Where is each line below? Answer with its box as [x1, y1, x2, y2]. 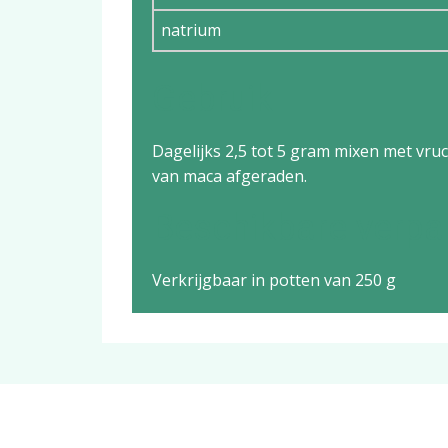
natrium [161, 19, 221, 41]
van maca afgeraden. [152, 165, 307, 187]
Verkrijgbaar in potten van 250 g [152, 269, 396, 291]
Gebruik [152, 78, 273, 120]
